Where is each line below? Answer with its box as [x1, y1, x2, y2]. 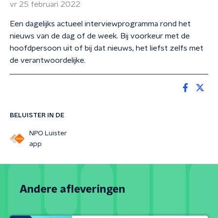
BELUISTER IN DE [10, 112, 64, 119]
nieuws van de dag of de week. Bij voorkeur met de [10, 32, 190, 40]
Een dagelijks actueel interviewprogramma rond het [10, 20, 191, 28]
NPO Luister [29, 130, 67, 137]
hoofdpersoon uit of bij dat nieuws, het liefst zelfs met [10, 44, 203, 52]
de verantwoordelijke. [10, 56, 86, 64]
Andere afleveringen [19, 184, 125, 195]
